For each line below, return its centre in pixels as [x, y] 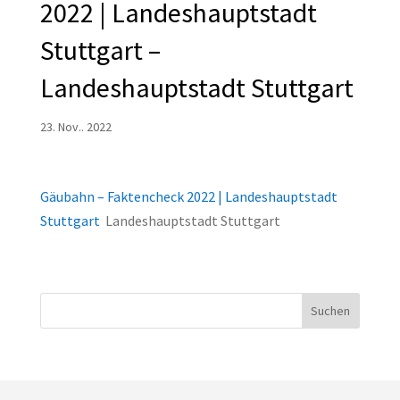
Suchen [331, 311]
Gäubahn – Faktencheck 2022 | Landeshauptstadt [188, 197]
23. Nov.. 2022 [75, 127]
